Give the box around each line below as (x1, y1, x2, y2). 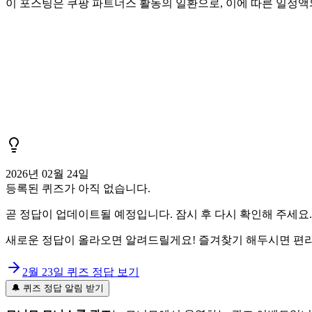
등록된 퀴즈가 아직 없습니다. (6, 182, 150, 194)
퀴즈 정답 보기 (64, 265, 139, 278)
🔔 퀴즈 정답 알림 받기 (11, 282, 104, 293)
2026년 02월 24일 (6, 167, 89, 180)
